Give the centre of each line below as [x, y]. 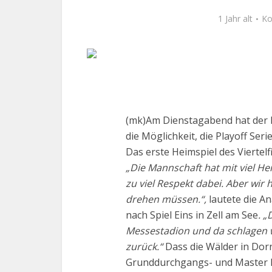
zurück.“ [145, 246]
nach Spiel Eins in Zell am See [192, 215]
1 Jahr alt [235, 19]
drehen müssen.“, [166, 199]
